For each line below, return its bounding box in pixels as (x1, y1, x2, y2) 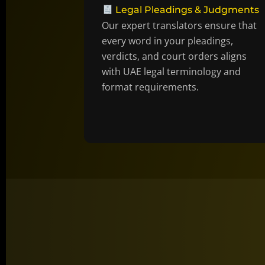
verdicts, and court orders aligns (102, 50, 247, 63)
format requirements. (102, 80, 199, 94)
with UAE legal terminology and (102, 65, 241, 79)
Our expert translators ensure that (102, 19, 257, 33)
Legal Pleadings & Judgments (112, 4, 259, 16)
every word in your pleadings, (102, 34, 234, 48)
